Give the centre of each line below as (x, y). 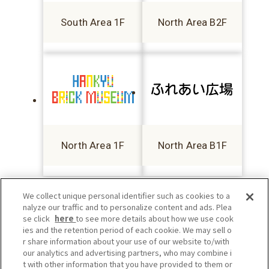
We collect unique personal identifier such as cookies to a (127, 195)
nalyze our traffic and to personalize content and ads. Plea (128, 207)
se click (38, 218)
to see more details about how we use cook (155, 218)
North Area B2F (192, 23)
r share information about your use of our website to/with (126, 241)
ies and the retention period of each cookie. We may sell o (128, 230)
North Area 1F (93, 145)
